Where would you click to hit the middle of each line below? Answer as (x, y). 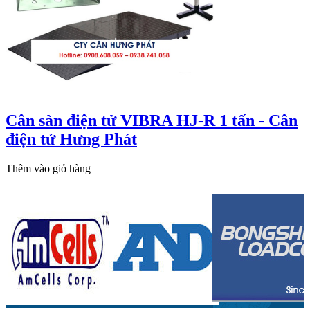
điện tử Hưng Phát (71, 139)
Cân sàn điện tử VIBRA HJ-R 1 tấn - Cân (152, 120)
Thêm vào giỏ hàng (48, 168)
